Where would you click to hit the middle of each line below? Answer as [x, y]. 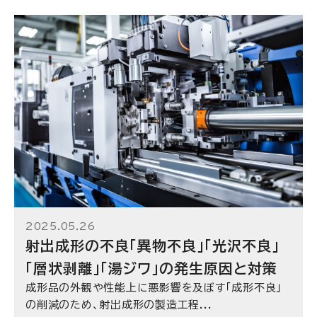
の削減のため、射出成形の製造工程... [119, 305]
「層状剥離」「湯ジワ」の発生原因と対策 [151, 268]
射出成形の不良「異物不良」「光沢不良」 [152, 246]
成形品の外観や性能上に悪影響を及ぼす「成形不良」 [154, 288]
